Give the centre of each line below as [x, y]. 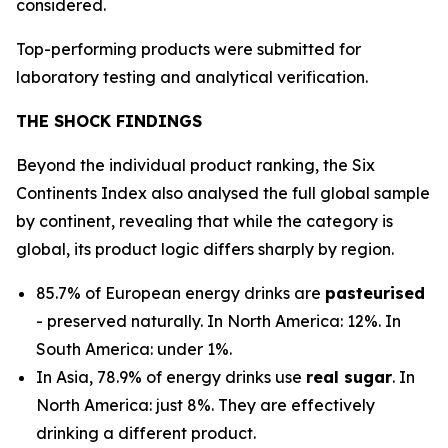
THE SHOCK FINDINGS [109, 121]
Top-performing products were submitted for [188, 49]
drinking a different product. [146, 433]
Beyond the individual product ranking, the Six [195, 165]
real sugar [349, 377]
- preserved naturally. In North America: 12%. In [218, 321]
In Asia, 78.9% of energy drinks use [171, 377]
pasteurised [375, 293]
